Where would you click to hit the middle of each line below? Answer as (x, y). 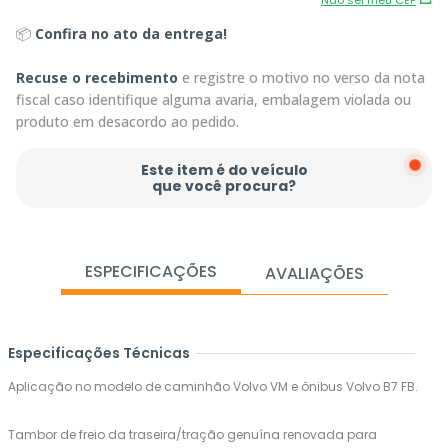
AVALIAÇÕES (314, 274)
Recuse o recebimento (97, 78)
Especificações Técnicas (99, 353)
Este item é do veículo (224, 170)
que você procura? (224, 186)
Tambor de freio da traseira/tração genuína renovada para (192, 435)
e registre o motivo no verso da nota (301, 78)
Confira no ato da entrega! (131, 34)
